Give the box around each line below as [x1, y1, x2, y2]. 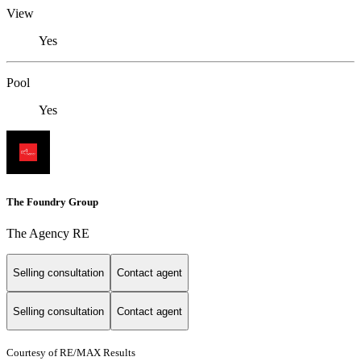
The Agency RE [6, 226, 89, 240]
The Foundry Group [6, 195, 98, 208]
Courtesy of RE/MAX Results [6, 346, 135, 359]
